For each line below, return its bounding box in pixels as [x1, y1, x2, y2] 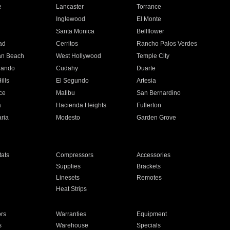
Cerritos [55, 40, 78, 47]
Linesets [55, 174, 80, 181]
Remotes [137, 174, 162, 181]
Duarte [137, 65, 156, 72]
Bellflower [137, 28, 165, 35]
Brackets [137, 163, 161, 170]
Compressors [55, 151, 93, 159]
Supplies [55, 163, 81, 170]
